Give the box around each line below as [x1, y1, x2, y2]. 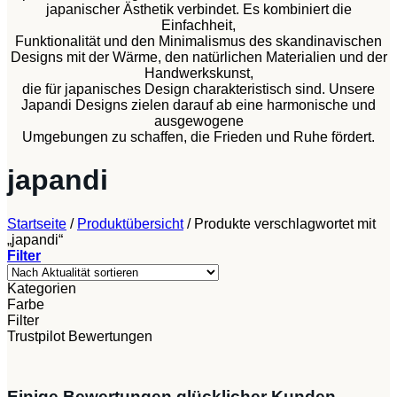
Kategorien [7, 280, 76, 296]
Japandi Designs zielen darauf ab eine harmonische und [21, 97, 376, 113]
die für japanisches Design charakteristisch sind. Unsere [22, 81, 375, 97]
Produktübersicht [77, 215, 183, 231]
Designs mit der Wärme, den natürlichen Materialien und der [10, 49, 387, 65]
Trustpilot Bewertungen [7, 328, 152, 344]
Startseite [7, 215, 66, 231]
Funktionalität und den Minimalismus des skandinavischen [15, 33, 382, 49]
